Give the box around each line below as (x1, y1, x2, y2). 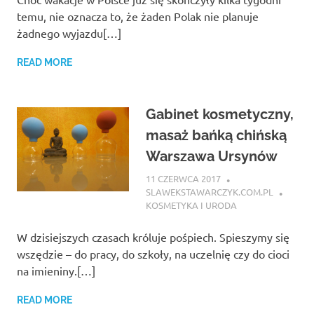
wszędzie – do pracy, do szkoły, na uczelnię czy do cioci (17, 246, 289, 261)
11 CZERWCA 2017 (146, 172, 221, 184)
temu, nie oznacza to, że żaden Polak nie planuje (17, 9, 259, 24)
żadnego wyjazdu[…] (17, 26, 121, 41)
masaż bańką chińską (146, 127, 287, 144)
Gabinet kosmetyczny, (146, 106, 294, 123)
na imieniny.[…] (17, 263, 95, 278)
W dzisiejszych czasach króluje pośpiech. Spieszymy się (17, 229, 289, 244)
